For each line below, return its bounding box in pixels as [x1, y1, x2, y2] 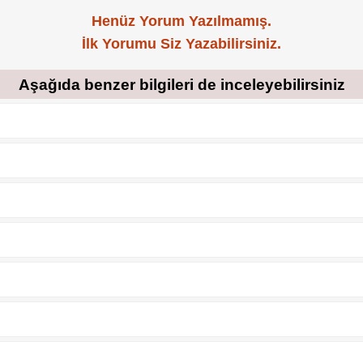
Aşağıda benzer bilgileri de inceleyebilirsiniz [18, 75, 345, 93]
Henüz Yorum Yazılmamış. [92, 13, 271, 30]
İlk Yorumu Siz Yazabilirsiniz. [82, 36, 281, 53]
